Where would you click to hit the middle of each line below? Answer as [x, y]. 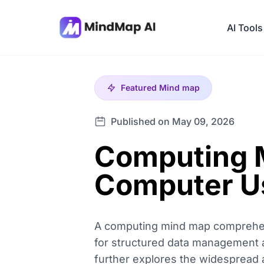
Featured [140, 88]
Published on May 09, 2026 [173, 121]
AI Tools [245, 27]
